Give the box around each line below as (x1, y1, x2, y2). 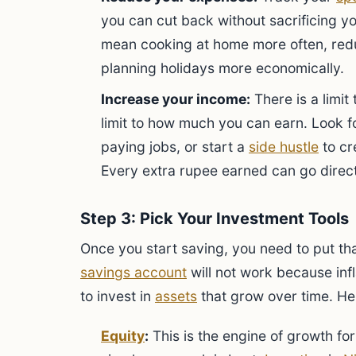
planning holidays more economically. (101, 60, 344, 76)
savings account (80, 264, 187, 281)
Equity (101, 327, 145, 344)
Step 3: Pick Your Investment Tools (80, 209, 349, 228)
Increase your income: (101, 91, 250, 107)
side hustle (249, 138, 319, 155)
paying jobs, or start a (101, 138, 249, 155)
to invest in (80, 288, 155, 304)
